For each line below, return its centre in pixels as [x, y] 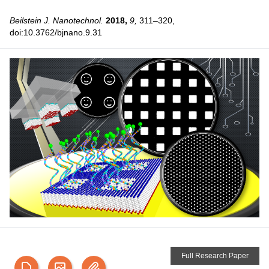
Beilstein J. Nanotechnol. [56, 21]
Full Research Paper [215, 256]
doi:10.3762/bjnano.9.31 [56, 33]
